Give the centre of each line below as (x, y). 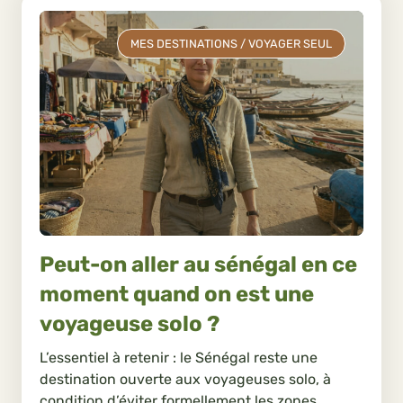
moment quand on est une (177, 294)
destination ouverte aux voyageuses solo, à (185, 380)
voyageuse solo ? (130, 323)
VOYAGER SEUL (290, 43)
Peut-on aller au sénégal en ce (198, 264)
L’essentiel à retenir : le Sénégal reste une (179, 358)
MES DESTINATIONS (184, 43)
